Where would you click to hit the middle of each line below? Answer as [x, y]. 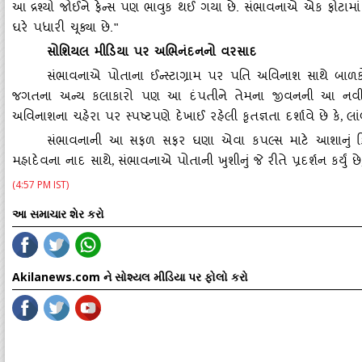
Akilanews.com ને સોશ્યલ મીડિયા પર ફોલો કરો [130, 277]
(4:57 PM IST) [40, 185]
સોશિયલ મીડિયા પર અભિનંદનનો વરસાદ [152, 54]
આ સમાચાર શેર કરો [58, 214]
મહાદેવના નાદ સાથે [62, 163]
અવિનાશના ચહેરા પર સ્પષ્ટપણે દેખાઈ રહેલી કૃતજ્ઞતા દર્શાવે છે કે [176, 118]
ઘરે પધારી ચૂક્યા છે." [65, 29]
